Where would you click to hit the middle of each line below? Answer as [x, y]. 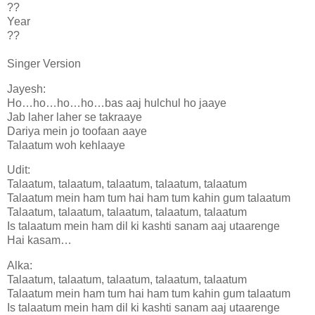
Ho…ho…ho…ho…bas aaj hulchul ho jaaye [117, 103]
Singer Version [44, 63]
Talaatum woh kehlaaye [66, 145]
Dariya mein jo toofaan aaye [77, 131]
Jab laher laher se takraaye [75, 117]
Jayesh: [26, 89]
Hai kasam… [39, 240]
